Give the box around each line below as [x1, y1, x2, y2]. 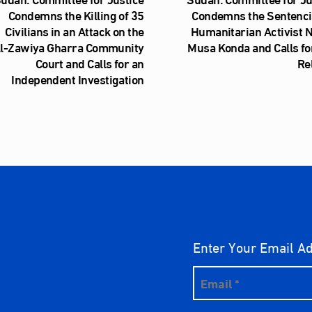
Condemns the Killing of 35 [8, 3, 144, 27]
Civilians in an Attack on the [5, 19, 144, 43]
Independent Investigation [11, 67, 144, 91]
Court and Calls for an [35, 51, 144, 75]
